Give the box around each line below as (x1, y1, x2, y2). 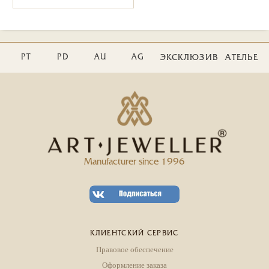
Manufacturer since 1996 (84, 157, 185, 166)
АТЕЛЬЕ (225, 53, 259, 62)
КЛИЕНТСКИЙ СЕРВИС (90, 229, 179, 237)
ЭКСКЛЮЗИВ (160, 53, 219, 62)
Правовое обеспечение (95, 243, 174, 255)
